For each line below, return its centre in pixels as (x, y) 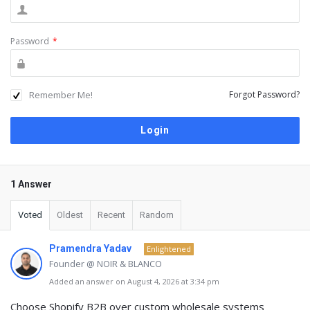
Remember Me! (61, 95)
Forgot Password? (264, 94)
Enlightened (169, 249)
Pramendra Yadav (90, 248)
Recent (111, 215)
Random (157, 215)
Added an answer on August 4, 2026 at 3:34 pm (134, 281)
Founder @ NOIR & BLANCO (106, 264)
